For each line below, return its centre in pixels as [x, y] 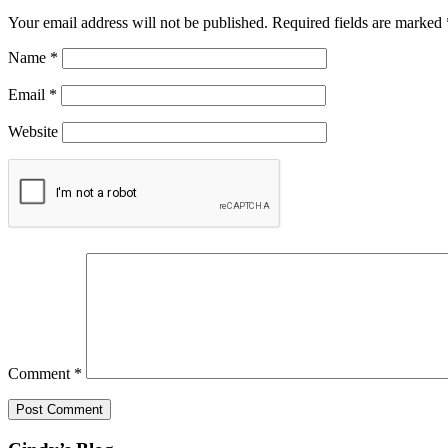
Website [33, 132]
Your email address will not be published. [138, 23]
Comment [41, 374]
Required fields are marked [359, 23]
